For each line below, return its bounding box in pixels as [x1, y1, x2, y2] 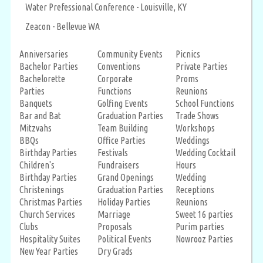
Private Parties [176, 60, 228, 72]
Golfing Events [97, 97, 148, 109]
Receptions [176, 184, 214, 195]
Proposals [97, 221, 132, 232]
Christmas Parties [19, 196, 82, 207]
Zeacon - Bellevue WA [25, 21, 100, 32]
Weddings [176, 134, 210, 146]
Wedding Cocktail [176, 147, 235, 158]
